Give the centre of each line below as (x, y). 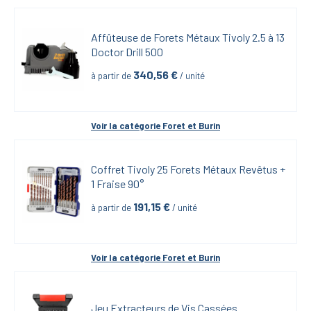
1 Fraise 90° (117, 183)
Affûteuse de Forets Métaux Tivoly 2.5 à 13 (188, 37)
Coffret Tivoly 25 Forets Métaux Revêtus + (188, 169)
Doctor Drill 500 (127, 51)
